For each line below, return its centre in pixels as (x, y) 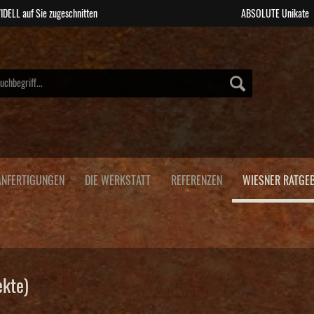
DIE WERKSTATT (118, 181)
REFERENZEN (197, 181)
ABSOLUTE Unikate (275, 14)
